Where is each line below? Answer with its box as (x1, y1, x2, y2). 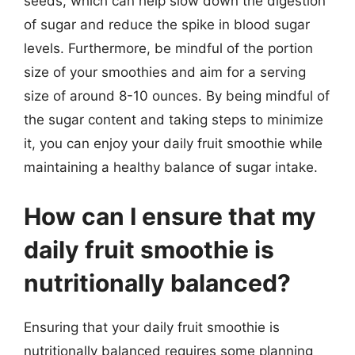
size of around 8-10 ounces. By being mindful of (24, 88, 330, 104)
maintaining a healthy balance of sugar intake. (24, 159, 318, 175)
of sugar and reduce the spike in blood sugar (24, 17, 310, 32)
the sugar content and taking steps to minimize (24, 112, 323, 128)
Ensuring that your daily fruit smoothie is (24, 319, 280, 335)
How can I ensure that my (24, 201, 316, 231)
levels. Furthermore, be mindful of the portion (24, 40, 313, 56)
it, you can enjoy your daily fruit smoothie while (24, 136, 323, 151)
